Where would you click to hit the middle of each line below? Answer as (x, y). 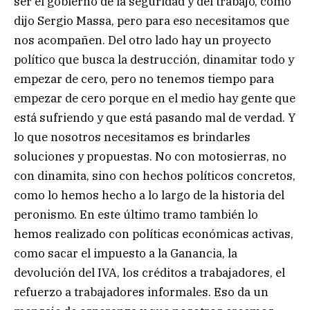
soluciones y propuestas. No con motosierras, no (150, 157)
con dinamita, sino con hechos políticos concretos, (155, 176)
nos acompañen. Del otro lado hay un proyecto (143, 40)
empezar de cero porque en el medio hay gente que (155, 99)
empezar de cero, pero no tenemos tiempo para (144, 79)
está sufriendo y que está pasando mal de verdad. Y (155, 118)
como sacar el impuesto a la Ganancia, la (126, 254)
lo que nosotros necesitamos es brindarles (132, 137)
